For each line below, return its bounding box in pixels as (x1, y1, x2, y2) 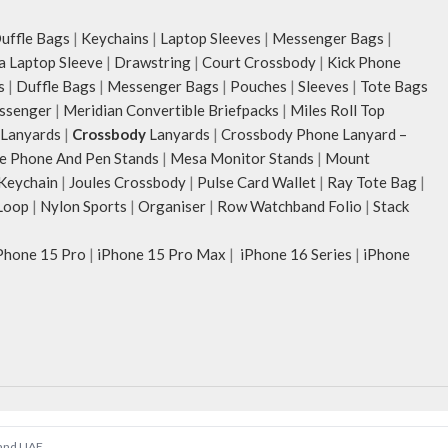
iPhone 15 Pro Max (97, 245, 226, 264)
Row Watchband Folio (217, 197, 362, 216)
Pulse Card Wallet (197, 173, 316, 192)
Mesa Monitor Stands (170, 149, 314, 168)
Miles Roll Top (290, 101, 385, 120)
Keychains (81, 29, 149, 48)
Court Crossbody (202, 53, 316, 72)
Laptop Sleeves (160, 29, 261, 48)
